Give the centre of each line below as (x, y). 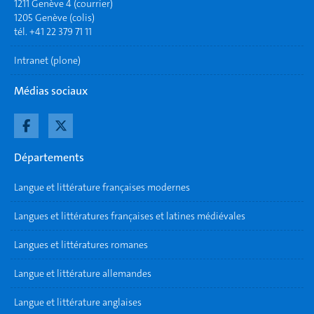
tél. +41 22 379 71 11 (53, 32)
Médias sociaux (51, 90)
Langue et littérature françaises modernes (102, 187)
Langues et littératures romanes (81, 245)
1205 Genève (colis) (54, 18)
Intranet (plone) (47, 60)
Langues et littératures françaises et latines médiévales (130, 216)
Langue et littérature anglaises (78, 302)
